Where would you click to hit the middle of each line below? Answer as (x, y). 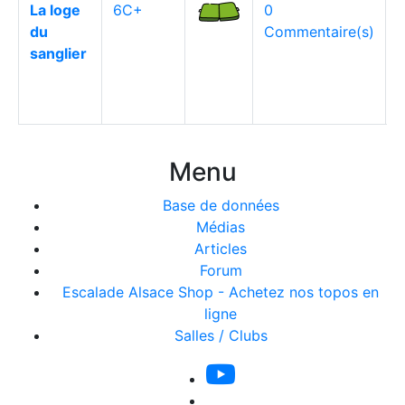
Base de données (221, 205)
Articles (221, 249)
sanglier (58, 53)
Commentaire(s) (319, 32)
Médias (221, 227)
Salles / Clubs (221, 335)
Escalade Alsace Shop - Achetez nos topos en (221, 292)
